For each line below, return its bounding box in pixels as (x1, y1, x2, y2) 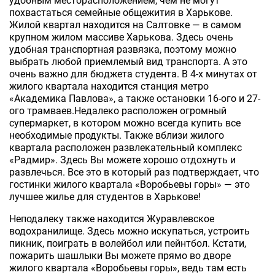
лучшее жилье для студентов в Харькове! (9, 190, 201, 203)
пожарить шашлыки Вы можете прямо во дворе (9, 249, 231, 261)
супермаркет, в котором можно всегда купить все (9, 117, 241, 129)
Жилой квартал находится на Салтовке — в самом (9, 18, 241, 31)
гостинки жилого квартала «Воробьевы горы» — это (9, 178, 250, 190)
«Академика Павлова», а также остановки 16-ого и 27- (9, 92, 260, 104)
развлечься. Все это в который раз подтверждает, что (9, 166, 259, 178)
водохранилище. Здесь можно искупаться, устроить (9, 225, 250, 237)
